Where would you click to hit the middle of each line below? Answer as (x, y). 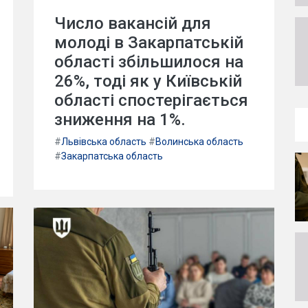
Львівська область (104, 141)
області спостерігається (151, 100)
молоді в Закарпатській (149, 42)
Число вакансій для (133, 23)
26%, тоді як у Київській (148, 81)
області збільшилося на (149, 62)
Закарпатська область (112, 156)
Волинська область (199, 141)
